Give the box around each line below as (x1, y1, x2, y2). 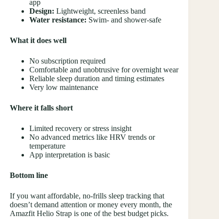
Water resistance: (29, 15, 87, 24)
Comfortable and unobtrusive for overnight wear (29, 65, 178, 74)
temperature (29, 141, 66, 150)
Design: (29, 6, 54, 15)
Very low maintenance (29, 83, 98, 91)
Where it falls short (10, 103, 73, 112)
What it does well (10, 36, 66, 44)
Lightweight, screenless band (54, 6, 146, 15)
